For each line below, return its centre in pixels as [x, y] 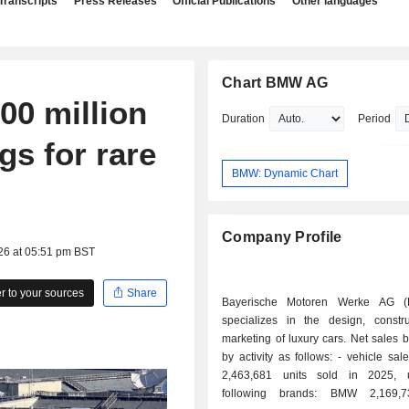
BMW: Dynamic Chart [285, 173]
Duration [244, 119]
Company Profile [282, 237]
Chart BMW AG [275, 83]
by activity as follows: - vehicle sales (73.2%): [280, 357]
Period [375, 119]
